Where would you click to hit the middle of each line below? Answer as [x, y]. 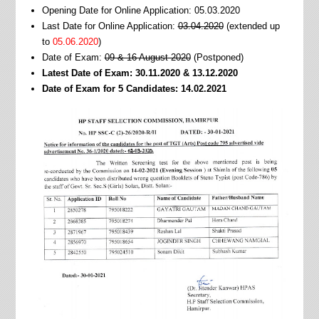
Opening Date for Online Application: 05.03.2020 [141, 10]
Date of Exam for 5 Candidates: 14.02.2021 [134, 89]
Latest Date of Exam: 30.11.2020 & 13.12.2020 [140, 73]
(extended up [251, 26]
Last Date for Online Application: [110, 26]
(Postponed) [217, 57]
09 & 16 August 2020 [147, 57]
